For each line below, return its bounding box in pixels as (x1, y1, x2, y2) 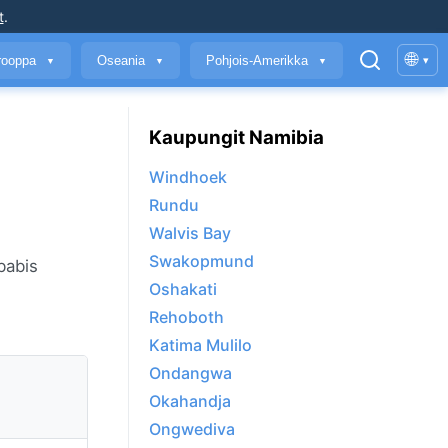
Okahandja (149, 391, 231, 412)
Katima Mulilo (149, 335, 252, 356)
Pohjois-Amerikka (206, 52, 312, 68)
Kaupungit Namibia (149, 125, 324, 149)
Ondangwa (149, 363, 232, 384)
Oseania (97, 52, 149, 68)
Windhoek (149, 167, 227, 188)
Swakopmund (149, 251, 254, 272)
